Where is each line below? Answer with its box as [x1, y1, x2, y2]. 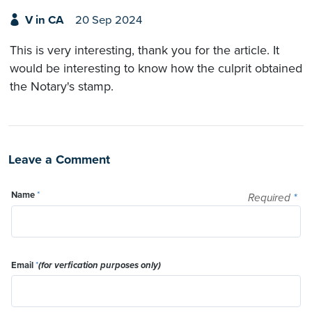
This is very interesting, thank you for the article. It [10, 42, 279, 58]
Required [248, 192, 293, 205]
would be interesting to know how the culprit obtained [10, 60, 302, 76]
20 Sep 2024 [75, 13, 142, 28]
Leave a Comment [8, 151, 110, 167]
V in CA [24, 13, 63, 28]
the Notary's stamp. [10, 78, 114, 94]
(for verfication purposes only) [38, 259, 161, 271]
